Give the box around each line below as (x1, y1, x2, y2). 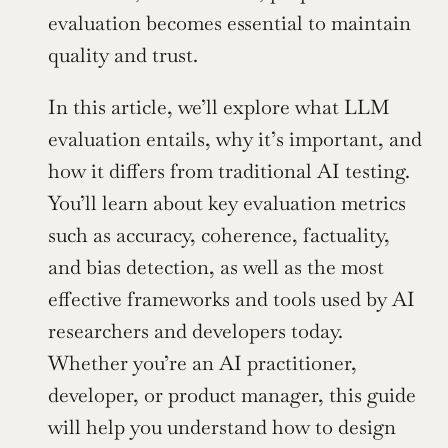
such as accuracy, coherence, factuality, (48, 222, 390, 248)
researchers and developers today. (48, 318, 343, 344)
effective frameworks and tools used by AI (48, 286, 415, 312)
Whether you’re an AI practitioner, (48, 350, 357, 376)
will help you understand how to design (48, 414, 396, 440)
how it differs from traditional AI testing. (48, 158, 410, 184)
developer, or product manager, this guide (48, 382, 416, 408)
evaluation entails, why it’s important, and (48, 126, 422, 152)
